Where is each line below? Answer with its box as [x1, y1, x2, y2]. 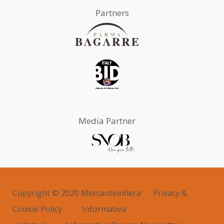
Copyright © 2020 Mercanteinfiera [12, 187, 143, 198]
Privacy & [153, 187, 187, 198]
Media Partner [78, 114, 135, 126]
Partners [95, 6, 129, 18]
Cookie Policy [12, 203, 62, 214]
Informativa [82, 203, 126, 214]
